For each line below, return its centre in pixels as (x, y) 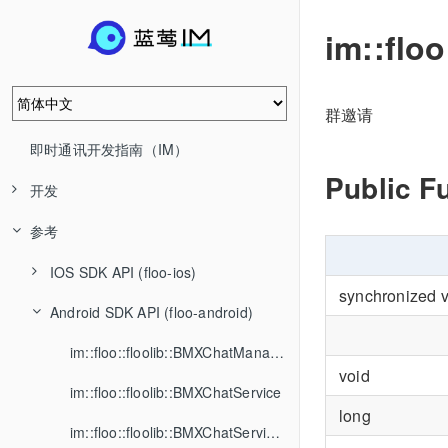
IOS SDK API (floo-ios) (123, 272)
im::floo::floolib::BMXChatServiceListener (273, 432)
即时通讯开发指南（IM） (109, 149)
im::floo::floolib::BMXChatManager (277, 352)
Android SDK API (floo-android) (151, 312)
